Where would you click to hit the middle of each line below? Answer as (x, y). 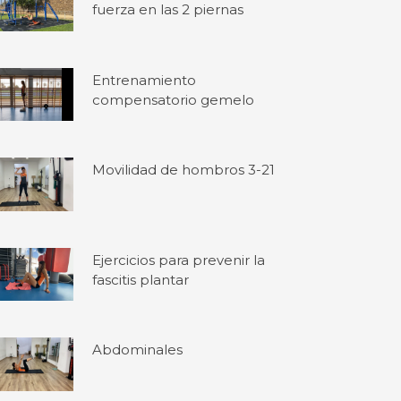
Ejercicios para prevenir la (179, 260)
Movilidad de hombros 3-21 (184, 170)
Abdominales (138, 350)
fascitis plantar (141, 279)
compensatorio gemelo (174, 99)
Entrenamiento (145, 80)
